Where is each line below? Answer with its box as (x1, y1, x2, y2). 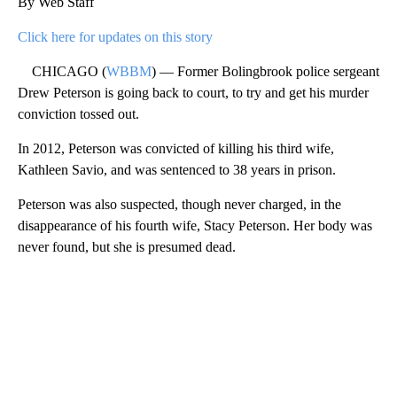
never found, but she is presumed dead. (18, 238, 236, 254)
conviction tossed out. (18, 105, 139, 121)
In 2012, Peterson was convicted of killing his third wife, (18, 140, 334, 156)
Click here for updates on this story (18, 28, 213, 44)
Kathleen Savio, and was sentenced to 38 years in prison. (18, 161, 336, 177)
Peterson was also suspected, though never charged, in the (18, 196, 341, 212)
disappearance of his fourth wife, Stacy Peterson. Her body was (18, 217, 372, 233)
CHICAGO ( (18, 63, 106, 79)
